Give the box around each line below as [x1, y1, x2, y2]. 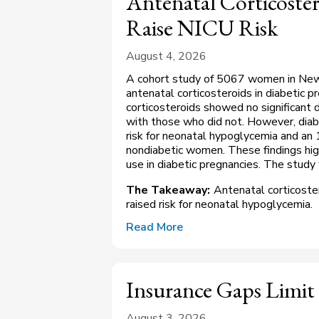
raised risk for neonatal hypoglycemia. [126, 197, 313, 213]
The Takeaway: [126, 182, 210, 199]
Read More [126, 219, 183, 236]
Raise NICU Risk [126, 13, 278, 43]
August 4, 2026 [126, 48, 206, 65]
